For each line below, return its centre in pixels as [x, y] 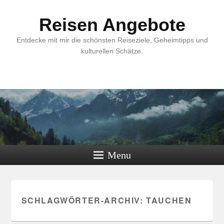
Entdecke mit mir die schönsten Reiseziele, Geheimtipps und [112, 40]
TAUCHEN [169, 200]
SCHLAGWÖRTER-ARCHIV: [84, 200]
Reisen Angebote [112, 25]
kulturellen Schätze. [112, 51]
